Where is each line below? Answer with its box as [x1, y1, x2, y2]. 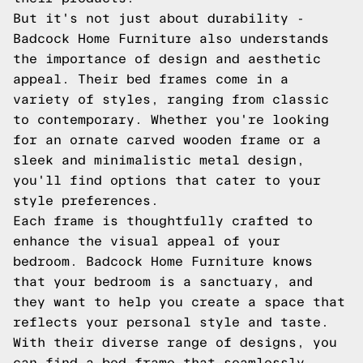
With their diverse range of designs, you [13, 335, 337, 349]
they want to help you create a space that [13, 295, 345, 309]
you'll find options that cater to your [13, 173, 321, 187]
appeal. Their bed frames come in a [13, 72, 288, 86]
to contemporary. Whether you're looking [13, 113, 329, 126]
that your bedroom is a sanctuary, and [13, 275, 313, 288]
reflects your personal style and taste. [13, 315, 329, 329]
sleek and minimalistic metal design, [13, 153, 305, 167]
